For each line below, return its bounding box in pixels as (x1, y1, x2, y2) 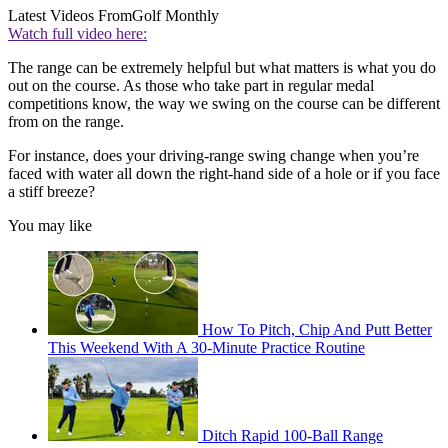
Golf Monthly (132, 7, 219, 25)
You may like (8, 217, 92, 235)
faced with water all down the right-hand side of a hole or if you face (8, 165, 440, 183)
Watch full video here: (8, 25, 147, 43)
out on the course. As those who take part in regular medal (8, 77, 374, 95)
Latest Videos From (8, 7, 132, 25)
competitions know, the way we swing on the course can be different (8, 95, 440, 113)
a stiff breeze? (8, 183, 95, 201)
